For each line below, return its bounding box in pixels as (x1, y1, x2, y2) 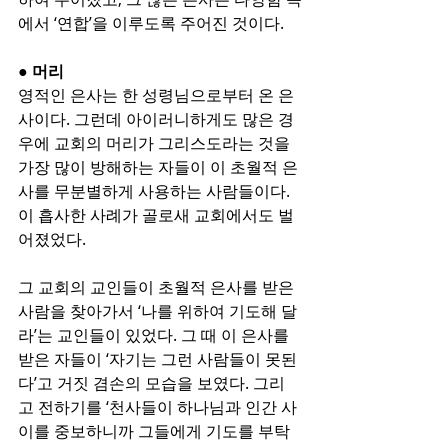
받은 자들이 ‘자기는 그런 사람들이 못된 (18, 348, 297, 370)
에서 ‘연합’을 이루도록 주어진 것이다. (18, 12, 284, 34)
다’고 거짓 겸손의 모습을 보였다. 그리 (18, 372, 285, 394)
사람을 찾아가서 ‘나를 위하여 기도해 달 (18, 300, 297, 322)
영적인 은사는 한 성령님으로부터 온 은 (18, 84, 294, 106)
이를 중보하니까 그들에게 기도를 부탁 (18, 420, 290, 442)
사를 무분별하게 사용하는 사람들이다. (18, 180, 294, 202)
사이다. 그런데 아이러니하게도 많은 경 (18, 108, 294, 130)
